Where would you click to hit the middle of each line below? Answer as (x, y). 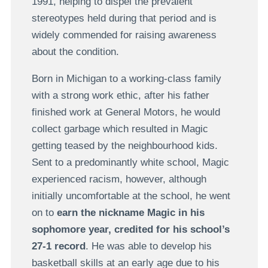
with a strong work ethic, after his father (120, 96)
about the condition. (75, 52)
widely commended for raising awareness (124, 35)
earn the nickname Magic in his (129, 213)
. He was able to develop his (148, 246)
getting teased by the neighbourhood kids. (124, 146)
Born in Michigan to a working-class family (126, 79)
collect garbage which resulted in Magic (120, 129)
